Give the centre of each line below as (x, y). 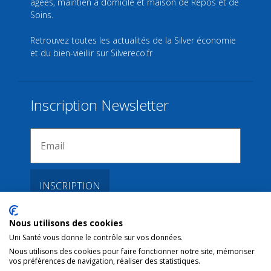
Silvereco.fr (132, 53)
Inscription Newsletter (100, 105)
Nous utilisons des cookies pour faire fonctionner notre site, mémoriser (132, 251)
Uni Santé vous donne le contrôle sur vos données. (96, 237)
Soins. (42, 15)
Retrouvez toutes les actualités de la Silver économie (133, 41)
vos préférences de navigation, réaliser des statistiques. (105, 261)
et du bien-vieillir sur (70, 53)
